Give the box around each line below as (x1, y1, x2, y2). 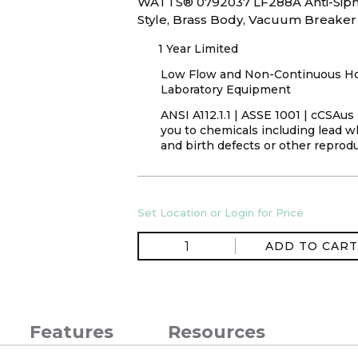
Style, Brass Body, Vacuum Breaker (137, 12, 356, 27)
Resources (168, 321, 265, 343)
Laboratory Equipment (161, 82, 291, 97)
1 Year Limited (158, 41, 238, 56)
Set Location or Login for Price (137, 206, 304, 219)
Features (30, 321, 113, 343)
